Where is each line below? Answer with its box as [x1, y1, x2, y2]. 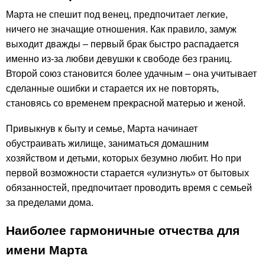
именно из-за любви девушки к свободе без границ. [6, 53, 232, 64]
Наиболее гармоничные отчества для [6, 223, 240, 237]
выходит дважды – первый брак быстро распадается [6, 38, 239, 49]
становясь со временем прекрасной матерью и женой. [6, 98, 245, 108]
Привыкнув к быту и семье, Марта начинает [6, 123, 198, 134]
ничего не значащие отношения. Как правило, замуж [6, 24, 237, 34]
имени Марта [6, 243, 88, 257]
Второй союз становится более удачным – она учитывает [6, 68, 257, 79]
